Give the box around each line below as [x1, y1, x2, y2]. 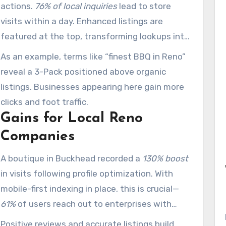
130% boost [142, 153, 188, 163]
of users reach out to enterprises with [16, 199, 172, 209]
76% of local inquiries [35, 1, 117, 11]
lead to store [117, 1, 171, 11]
